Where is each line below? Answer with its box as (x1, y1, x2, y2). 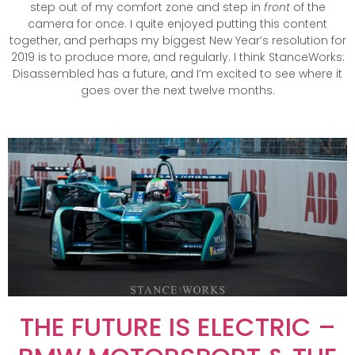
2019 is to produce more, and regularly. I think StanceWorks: (10, 48, 345, 65)
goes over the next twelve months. (80, 82, 275, 98)
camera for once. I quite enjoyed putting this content (28, 15, 327, 32)
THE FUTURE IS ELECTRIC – (19, 309, 336, 345)
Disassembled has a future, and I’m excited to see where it (13, 65, 342, 82)
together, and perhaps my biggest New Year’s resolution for (9, 32, 346, 48)
